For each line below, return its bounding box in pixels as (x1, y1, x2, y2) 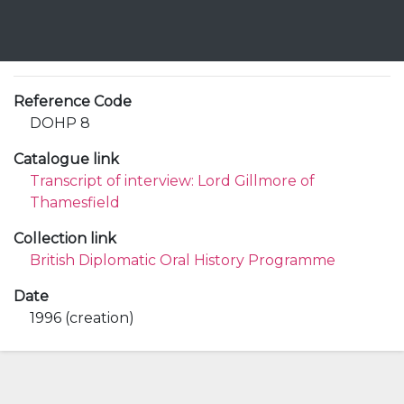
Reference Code (14, 93, 132, 110)
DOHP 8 (30, 115, 90, 132)
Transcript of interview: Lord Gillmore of (30, 172, 315, 189)
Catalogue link (14, 151, 119, 168)
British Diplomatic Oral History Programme (30, 252, 335, 269)
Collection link (14, 230, 116, 247)
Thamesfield (30, 194, 120, 211)
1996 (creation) (30, 309, 134, 326)
